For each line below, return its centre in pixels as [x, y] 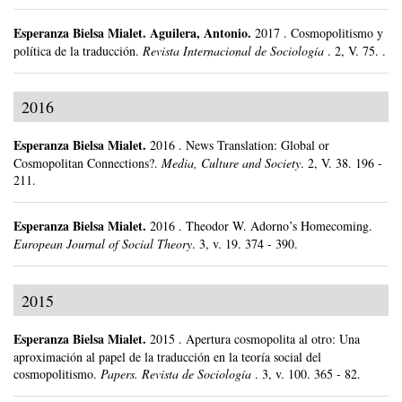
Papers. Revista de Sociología [178, 374]
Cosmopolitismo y [337, 32]
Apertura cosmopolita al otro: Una [273, 339]
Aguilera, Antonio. [202, 32]
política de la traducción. [76, 50]
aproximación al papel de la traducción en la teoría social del [167, 357]
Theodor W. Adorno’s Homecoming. [279, 226]
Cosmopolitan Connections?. [86, 163]
